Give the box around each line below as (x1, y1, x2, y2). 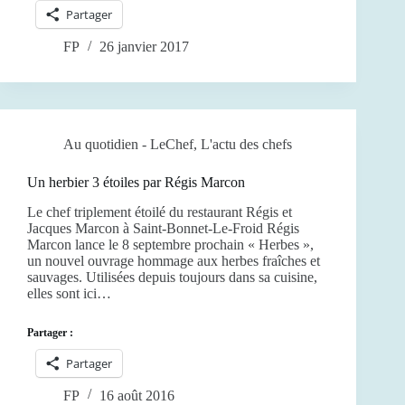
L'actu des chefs (201, 137, 292, 153)
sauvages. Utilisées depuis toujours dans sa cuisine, (27, 268, 317, 285)
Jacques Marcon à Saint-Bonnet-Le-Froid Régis (27, 220, 299, 236)
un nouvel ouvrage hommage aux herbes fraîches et (27, 252, 320, 268)
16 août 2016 (99, 387, 174, 403)
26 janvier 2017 (99, 39, 189, 55)
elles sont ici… (27, 285, 111, 301)
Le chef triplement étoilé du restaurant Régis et (27, 203, 292, 220)
